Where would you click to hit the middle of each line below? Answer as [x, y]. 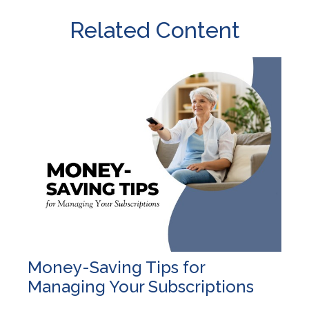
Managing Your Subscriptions [141, 287]
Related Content [154, 30]
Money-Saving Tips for [116, 268]
